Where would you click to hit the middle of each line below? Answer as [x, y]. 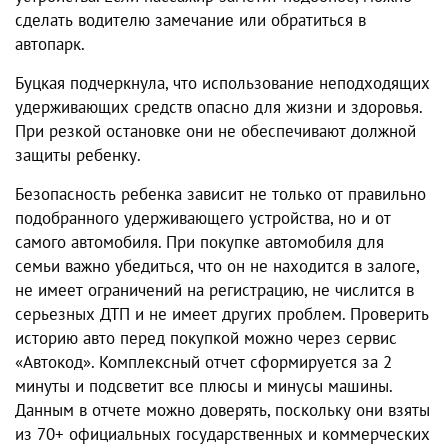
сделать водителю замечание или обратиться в [190, 20]
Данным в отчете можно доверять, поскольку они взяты [222, 410]
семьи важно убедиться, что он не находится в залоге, [217, 266]
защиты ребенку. [78, 155]
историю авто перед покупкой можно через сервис [206, 338]
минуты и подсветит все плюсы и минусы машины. [203, 386]
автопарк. [50, 44]
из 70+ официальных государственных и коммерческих [222, 434]
